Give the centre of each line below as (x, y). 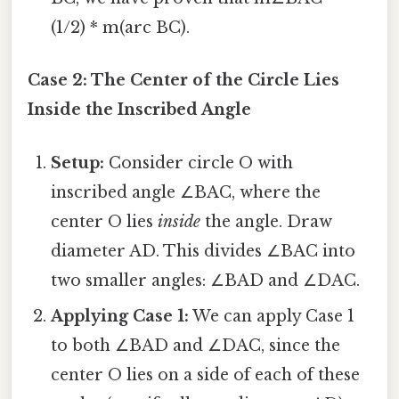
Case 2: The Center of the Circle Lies (183, 81)
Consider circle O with (199, 163)
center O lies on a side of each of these (206, 375)
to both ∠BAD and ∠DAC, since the (196, 345)
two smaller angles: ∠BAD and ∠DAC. (206, 280)
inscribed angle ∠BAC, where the (186, 192)
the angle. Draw (267, 221)
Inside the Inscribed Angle (139, 110)
